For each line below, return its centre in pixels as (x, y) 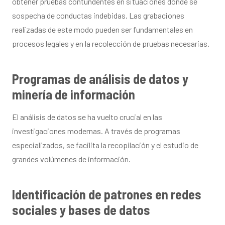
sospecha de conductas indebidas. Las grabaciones (98, 15)
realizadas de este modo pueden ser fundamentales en (102, 29)
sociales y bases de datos (81, 209)
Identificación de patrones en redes (107, 194)
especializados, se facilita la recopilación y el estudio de (105, 145)
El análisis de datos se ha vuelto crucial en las (87, 117)
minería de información (74, 94)
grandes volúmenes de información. (71, 159)
